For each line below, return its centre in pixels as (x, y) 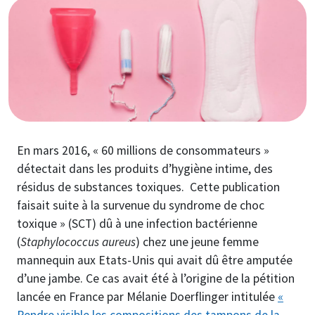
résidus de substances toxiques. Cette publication (148, 187)
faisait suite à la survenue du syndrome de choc (141, 206)
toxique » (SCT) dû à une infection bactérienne (137, 224)
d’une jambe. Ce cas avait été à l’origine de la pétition (156, 279)
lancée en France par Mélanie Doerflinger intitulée (147, 297)
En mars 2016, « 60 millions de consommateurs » (143, 151)
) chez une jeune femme (197, 242)
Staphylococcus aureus (78, 242)
